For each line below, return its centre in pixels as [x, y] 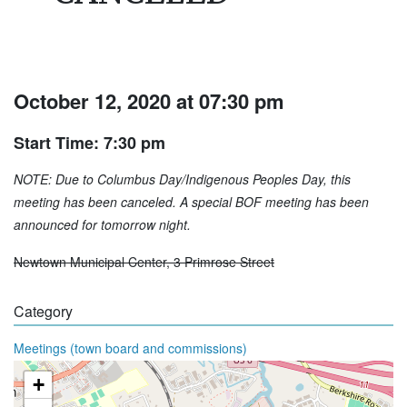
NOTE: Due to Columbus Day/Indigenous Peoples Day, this [182, 179]
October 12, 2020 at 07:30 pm [149, 101]
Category [43, 312]
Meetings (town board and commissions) [130, 348]
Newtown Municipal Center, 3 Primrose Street [144, 262]
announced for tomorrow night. [102, 225]
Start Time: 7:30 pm [89, 143]
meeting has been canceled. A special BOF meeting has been [191, 202]
